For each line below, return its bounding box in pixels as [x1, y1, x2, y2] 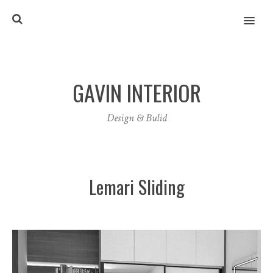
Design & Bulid [106, 111, 167, 125]
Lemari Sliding [88, 173, 185, 200]
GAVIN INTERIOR [72, 76, 201, 108]
